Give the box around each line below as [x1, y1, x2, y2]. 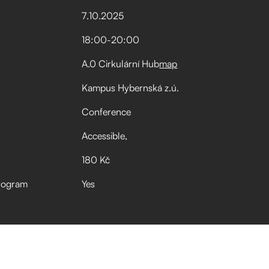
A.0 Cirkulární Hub [82, 58, 160, 70]
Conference [82, 106, 131, 118]
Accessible [82, 130, 125, 142]
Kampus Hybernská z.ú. [82, 82, 180, 94]
